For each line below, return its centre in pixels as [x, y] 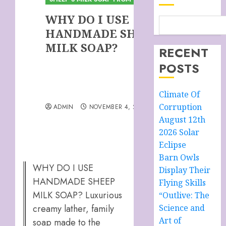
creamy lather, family [73, 209]
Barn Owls [179, 157]
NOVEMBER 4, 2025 [118, 107]
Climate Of [180, 94]
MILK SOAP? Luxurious [77, 195]
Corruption [181, 107]
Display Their [185, 170]
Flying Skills [183, 183]
